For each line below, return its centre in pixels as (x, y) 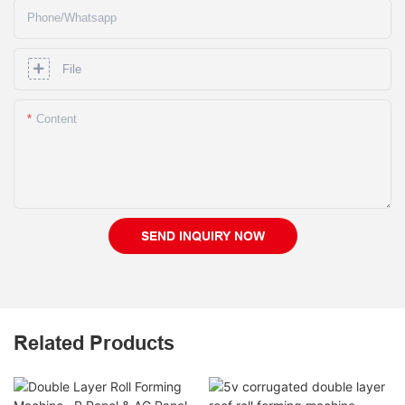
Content (57, 119)
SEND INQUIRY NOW (202, 236)
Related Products (94, 342)
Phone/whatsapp (72, 18)
